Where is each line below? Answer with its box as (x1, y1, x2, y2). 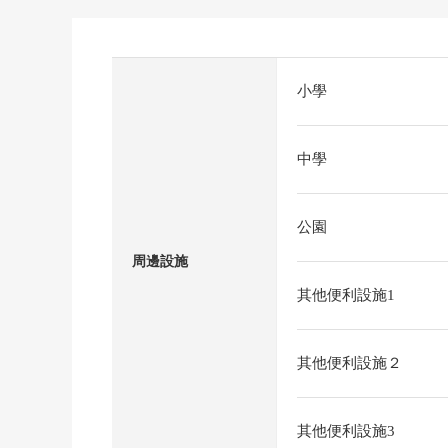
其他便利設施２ (297, 355, 402, 371)
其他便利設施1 (297, 287, 395, 303)
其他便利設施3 (297, 423, 395, 439)
